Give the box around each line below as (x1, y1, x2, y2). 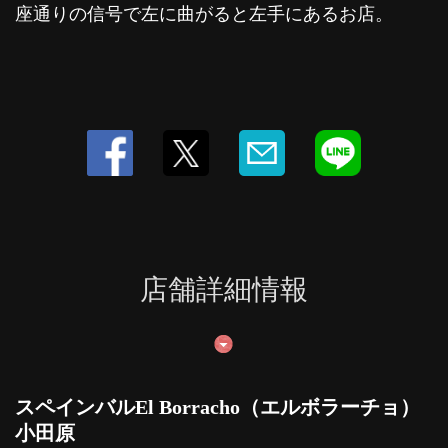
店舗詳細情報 (140, 274, 308, 305)
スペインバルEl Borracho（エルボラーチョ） (15, 396, 420, 418)
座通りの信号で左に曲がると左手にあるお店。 (15, 4, 393, 24)
